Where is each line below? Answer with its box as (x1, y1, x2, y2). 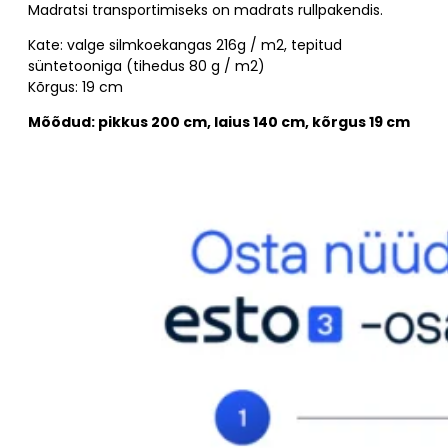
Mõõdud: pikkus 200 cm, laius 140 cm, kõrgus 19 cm (28, 111, 410, 132)
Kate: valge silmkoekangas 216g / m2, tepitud (28, 34, 342, 55)
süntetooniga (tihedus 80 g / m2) (28, 55, 265, 76)
